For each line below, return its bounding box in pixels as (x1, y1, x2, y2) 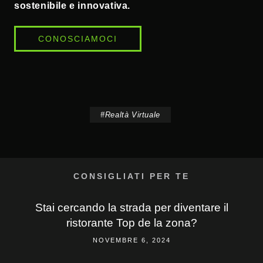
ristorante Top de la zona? (66, 216, 197, 229)
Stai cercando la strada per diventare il (35, 201, 228, 214)
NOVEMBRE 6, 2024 (92, 236, 171, 244)
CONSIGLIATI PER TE (73, 171, 190, 181)
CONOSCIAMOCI (38, 33, 117, 43)
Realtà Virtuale (104, 110, 160, 119)
